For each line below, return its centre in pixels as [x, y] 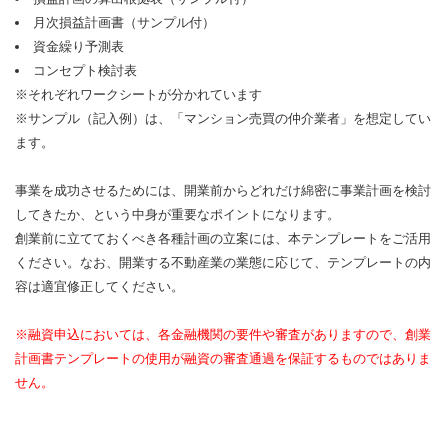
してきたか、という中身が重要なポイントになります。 [177, 214]
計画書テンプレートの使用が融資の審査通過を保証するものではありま [223, 358]
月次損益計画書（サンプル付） [124, 22]
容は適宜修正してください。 [99, 286]
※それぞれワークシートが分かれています [138, 94]
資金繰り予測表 [78, 46]
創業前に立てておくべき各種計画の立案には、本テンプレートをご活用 [223, 238]
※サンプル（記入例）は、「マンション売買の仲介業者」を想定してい [223, 118]
